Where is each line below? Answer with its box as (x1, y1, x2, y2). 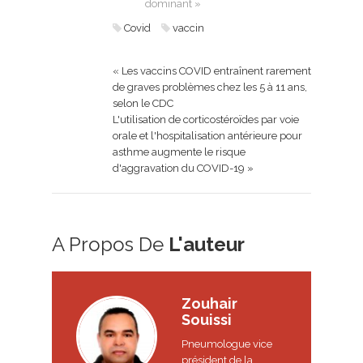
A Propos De (52, 232, 169, 256)
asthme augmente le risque (113, 145, 246, 158)
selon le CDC (113, 96, 173, 109)
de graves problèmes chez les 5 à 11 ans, (113, 80, 307, 93)
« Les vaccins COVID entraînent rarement (113, 64, 311, 77)
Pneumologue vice (181, 337, 272, 350)
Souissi (181, 310, 232, 328)
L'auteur (169, 232, 245, 256)
